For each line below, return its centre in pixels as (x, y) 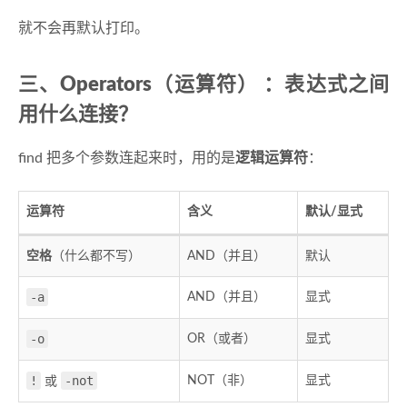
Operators (106, 85)
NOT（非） (220, 381)
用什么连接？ (78, 115)
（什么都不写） (96, 257)
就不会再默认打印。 (84, 29)
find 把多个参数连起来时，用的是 (127, 159)
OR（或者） (222, 339)
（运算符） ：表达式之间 (271, 85)
